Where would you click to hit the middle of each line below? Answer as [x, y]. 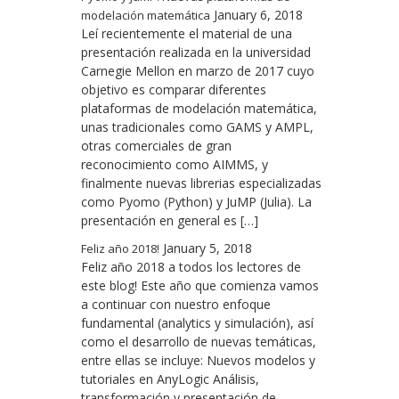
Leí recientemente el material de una [187, 34]
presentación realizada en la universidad [196, 53]
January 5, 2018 [208, 248]
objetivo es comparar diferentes [174, 90]
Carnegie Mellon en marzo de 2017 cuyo [198, 71]
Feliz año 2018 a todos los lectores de [191, 267]
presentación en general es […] [170, 221]
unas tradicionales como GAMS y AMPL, [197, 127]
